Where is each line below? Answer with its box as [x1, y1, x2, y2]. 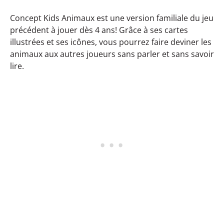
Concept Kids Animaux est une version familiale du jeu [10, 12, 213, 23]
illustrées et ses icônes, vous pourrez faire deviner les [10, 36, 211, 47]
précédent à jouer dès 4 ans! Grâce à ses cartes [10, 24, 188, 35]
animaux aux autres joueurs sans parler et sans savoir [10, 48, 214, 59]
